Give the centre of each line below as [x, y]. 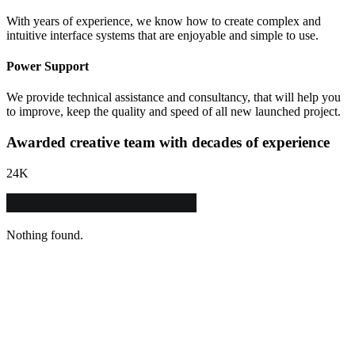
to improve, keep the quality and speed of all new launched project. [174, 112]
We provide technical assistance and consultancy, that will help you [174, 97]
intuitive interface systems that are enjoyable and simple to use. [162, 35]
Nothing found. [45, 235]
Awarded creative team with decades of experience [168, 142]
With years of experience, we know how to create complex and [164, 21]
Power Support [48, 67]
